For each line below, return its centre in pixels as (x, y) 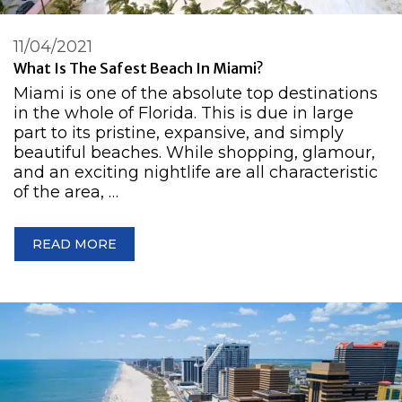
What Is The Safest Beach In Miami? (138, 68)
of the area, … (66, 192)
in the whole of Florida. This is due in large (184, 113)
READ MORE (74, 244)
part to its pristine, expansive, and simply (179, 132)
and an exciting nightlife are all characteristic (196, 172)
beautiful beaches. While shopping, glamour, (194, 152)
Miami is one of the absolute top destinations (196, 93)
